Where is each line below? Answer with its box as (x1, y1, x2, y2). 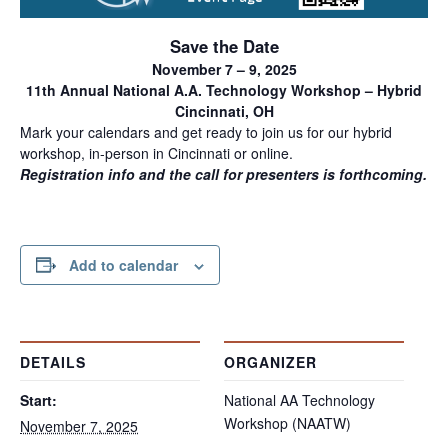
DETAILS (20, 351, 86, 372)
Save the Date (169, 33, 279, 58)
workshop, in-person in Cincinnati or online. (20, 142, 293, 163)
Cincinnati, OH (174, 100, 274, 121)
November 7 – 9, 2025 (151, 58, 297, 79)
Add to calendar (69, 254, 178, 275)
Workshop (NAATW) (224, 412, 351, 433)
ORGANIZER (224, 351, 317, 372)
